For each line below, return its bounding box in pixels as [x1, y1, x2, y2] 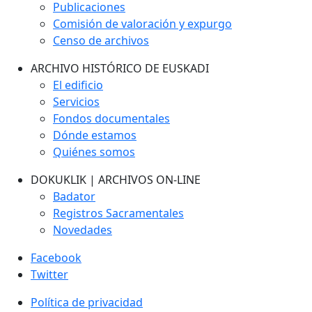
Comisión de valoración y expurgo [53, 16, 232, 31]
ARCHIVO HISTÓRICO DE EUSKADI [31, 61, 209, 76]
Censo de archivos [53, 33, 149, 48]
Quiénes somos [53, 144, 135, 159]
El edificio [53, 77, 103, 93]
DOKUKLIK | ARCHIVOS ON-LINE [31, 172, 201, 187]
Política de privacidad [31, 295, 143, 310]
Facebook [31, 250, 81, 265]
